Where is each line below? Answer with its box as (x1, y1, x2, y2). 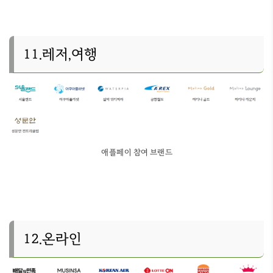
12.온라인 (23, 230, 82, 247)
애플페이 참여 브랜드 (101, 147, 172, 158)
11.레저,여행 (23, 46, 97, 63)
